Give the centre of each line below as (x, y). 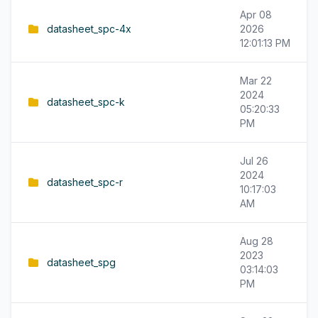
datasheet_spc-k (86, 102)
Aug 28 (257, 241)
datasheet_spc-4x (89, 29)
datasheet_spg (81, 262)
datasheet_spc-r (85, 182)
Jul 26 (254, 161)
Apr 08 (256, 15)
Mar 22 (256, 81)
